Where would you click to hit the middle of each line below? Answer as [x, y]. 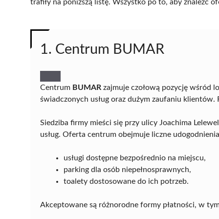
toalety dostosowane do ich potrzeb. [126, 181]
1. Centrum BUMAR [102, 49]
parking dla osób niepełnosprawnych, [127, 169]
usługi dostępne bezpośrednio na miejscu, [135, 158]
